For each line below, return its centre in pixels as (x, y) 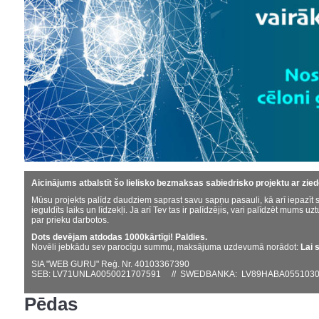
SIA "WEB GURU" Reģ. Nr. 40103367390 (110, 265)
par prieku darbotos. (70, 220)
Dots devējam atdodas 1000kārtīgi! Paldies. (119, 237)
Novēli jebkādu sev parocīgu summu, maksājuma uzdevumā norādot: (166, 247)
